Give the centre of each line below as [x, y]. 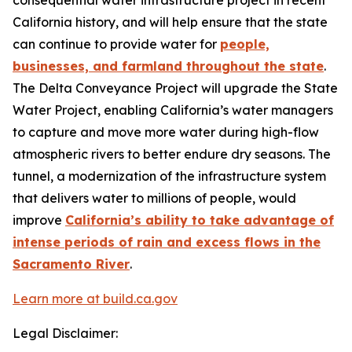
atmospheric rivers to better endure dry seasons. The [172, 154]
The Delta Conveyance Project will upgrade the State [175, 88]
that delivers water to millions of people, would [154, 198]
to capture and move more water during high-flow [166, 132]
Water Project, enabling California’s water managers [173, 110]
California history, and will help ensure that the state [170, 22]
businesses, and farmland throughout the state [168, 66]
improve [39, 220]
